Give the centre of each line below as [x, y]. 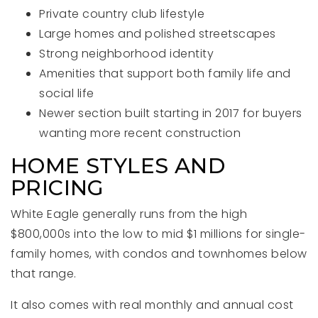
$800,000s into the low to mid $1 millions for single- [158, 234]
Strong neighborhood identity [126, 54]
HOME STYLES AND [118, 166]
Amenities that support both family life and [165, 73]
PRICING [57, 188]
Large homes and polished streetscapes [158, 34]
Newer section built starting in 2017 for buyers [171, 113]
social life [67, 93]
